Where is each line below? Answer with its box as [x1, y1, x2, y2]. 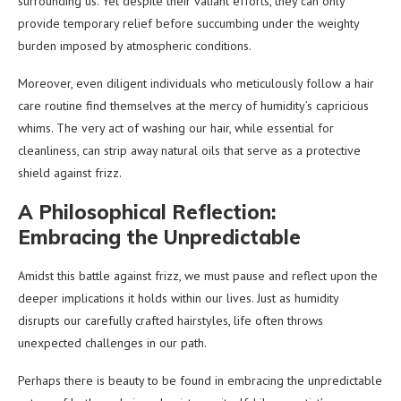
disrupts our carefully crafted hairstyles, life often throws [18, 311, 323, 328]
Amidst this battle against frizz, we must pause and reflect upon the [18, 267, 378, 284]
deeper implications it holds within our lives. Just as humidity [18, 289, 338, 306]
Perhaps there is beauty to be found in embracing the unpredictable [18, 371, 382, 388]
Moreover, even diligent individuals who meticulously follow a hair [18, 74, 374, 91]
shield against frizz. [18, 164, 122, 181]
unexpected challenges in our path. [18, 334, 207, 351]
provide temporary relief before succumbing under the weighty [18, 14, 359, 31]
